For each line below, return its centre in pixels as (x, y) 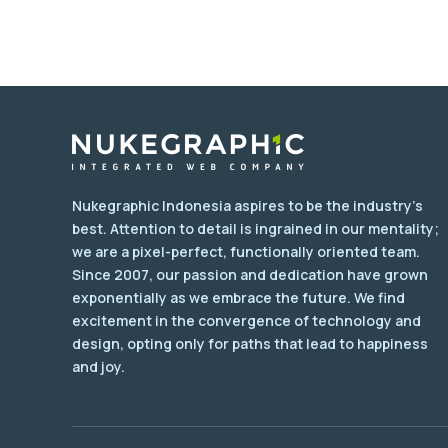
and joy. (98, 367)
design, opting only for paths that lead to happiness (250, 344)
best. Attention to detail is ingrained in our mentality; (255, 229)
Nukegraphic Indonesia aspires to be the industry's (247, 206)
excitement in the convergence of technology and (246, 321)
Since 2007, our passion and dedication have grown (250, 275)
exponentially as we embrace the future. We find (238, 298)
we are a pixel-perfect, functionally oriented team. (246, 252)
